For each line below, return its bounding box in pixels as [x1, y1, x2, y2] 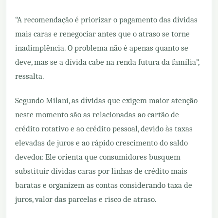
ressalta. [15, 71, 44, 81]
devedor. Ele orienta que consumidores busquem [15, 152, 181, 162]
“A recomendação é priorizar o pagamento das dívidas [15, 15, 198, 24]
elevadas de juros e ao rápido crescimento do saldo [15, 138, 188, 147]
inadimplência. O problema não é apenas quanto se [15, 43, 188, 53]
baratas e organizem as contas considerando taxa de [15, 180, 192, 190]
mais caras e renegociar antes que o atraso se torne [15, 29, 190, 38]
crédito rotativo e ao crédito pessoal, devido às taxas [15, 124, 193, 133]
